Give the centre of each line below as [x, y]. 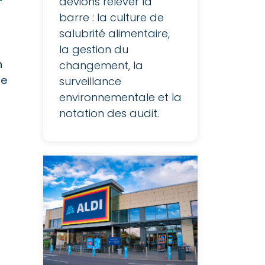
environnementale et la [120, 97]
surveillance [90, 81]
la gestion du [94, 49]
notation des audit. [109, 113]
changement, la [101, 65]
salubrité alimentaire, [114, 33]
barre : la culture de [112, 17]
